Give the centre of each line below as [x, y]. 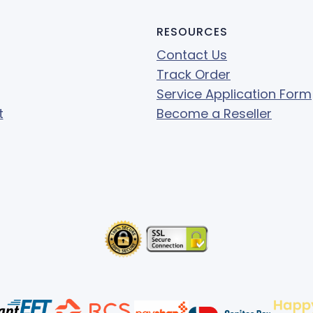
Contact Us [192, 54]
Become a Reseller [214, 113]
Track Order [194, 74]
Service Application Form [234, 94]
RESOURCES [192, 31]
